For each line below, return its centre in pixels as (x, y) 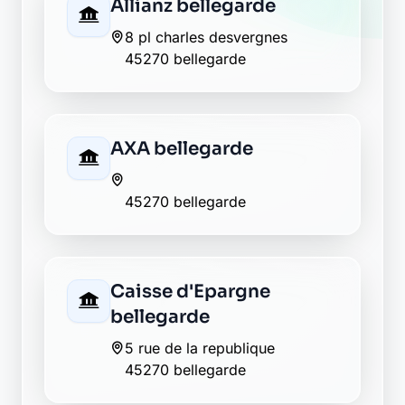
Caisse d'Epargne (190, 292)
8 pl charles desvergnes (206, 37)
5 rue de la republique (200, 348)
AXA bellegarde (182, 149)
